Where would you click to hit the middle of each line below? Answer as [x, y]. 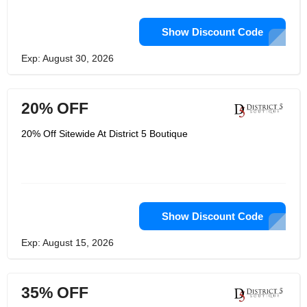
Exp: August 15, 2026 [67, 243]
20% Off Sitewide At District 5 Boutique [105, 134]
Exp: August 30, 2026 [67, 58]
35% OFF [55, 293]
